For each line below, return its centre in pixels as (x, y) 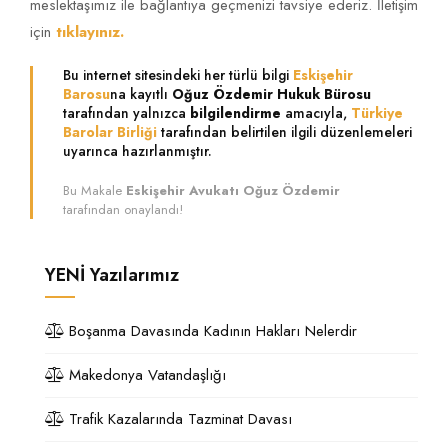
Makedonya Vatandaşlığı (145, 375)
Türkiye (377, 113)
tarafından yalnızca (126, 113)
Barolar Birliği (110, 132)
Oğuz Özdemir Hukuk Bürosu (271, 94)
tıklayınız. (90, 32)
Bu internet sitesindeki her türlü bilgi (178, 75)
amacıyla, (316, 113)
